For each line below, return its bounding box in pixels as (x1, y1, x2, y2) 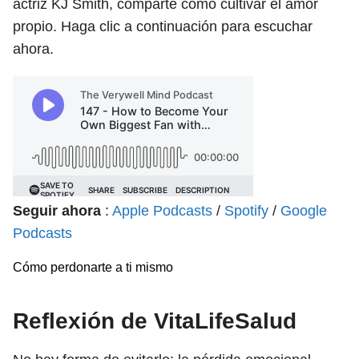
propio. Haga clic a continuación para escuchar (13, 18, 313, 34)
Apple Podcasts (112, 203, 212, 219)
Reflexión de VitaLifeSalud (13, 309, 296, 333)
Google (280, 203, 327, 219)
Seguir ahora (13, 203, 101, 219)
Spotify (224, 203, 268, 219)
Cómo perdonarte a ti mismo (13, 260, 173, 274)
